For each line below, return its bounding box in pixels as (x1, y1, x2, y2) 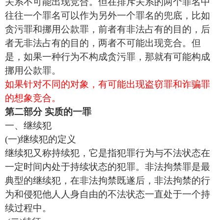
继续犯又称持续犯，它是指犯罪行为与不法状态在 (5, 148, 210, 158)
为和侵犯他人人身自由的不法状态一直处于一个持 (5, 189, 210, 199)
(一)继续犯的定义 (5, 134, 76, 144)
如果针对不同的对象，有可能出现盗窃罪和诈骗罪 (5, 79, 210, 89)
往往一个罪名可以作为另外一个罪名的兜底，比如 (5, 10, 210, 21)
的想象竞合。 (5, 93, 61, 103)
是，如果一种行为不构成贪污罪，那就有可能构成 (5, 52, 210, 62)
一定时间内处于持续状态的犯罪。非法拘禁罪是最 (5, 162, 210, 172)
